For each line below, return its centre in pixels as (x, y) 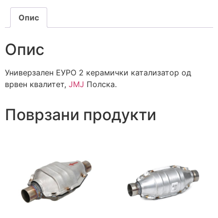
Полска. (100, 84)
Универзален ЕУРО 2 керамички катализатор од (98, 73)
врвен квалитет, (37, 84)
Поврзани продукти (81, 115)
